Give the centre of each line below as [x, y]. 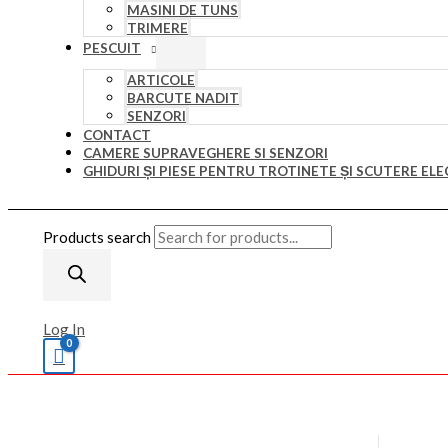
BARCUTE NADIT [183, 98]
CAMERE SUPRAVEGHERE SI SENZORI [205, 153]
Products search [98, 237]
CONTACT [117, 135]
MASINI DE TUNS [182, 10]
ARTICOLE [161, 80]
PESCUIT [112, 48]
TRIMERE [157, 28]
